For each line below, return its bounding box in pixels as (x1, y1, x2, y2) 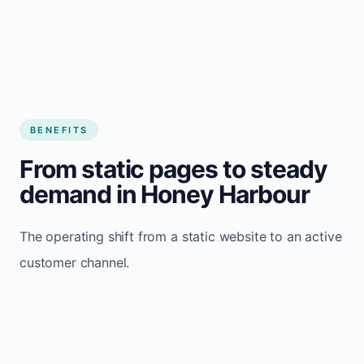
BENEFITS (30, 123, 89, 136)
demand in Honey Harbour (19, 179, 310, 209)
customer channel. (19, 253, 130, 271)
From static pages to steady (19, 154, 327, 184)
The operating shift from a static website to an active (19, 227, 342, 245)
